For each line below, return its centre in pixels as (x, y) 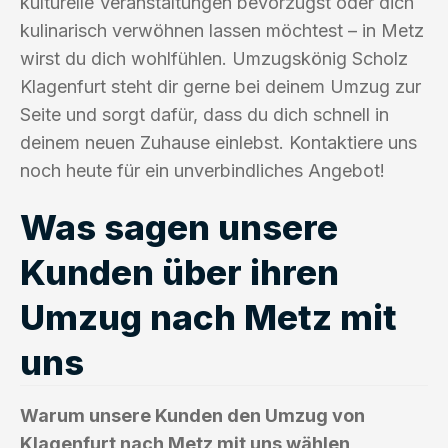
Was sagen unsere (179, 226)
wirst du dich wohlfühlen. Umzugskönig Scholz (214, 58)
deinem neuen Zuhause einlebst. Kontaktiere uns (218, 142)
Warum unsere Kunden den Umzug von (192, 415)
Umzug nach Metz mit (208, 316)
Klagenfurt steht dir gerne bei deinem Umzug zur (220, 86)
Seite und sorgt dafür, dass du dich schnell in (204, 114)
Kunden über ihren (179, 271)
